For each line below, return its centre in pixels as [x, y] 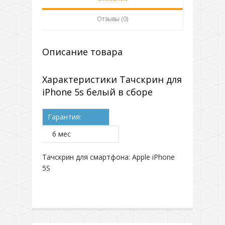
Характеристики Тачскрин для [112, 79]
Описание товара [82, 52]
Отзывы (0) [113, 19]
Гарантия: [65, 117]
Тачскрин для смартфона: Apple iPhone [108, 157]
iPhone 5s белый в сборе [97, 92]
